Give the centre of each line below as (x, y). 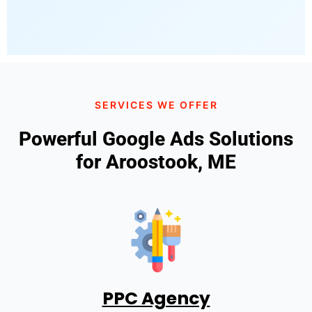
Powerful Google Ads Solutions (156, 139)
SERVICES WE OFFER (156, 104)
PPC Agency (156, 298)
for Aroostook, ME (156, 162)
